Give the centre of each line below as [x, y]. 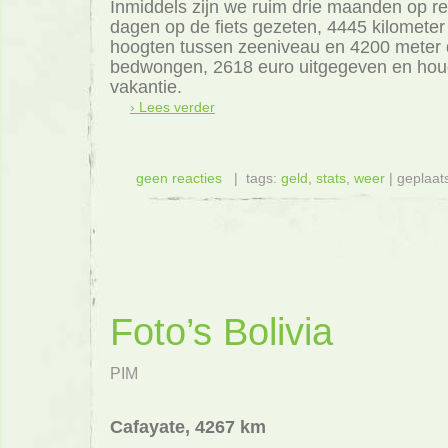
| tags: [251, 178]
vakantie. [146, 86]
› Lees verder [172, 106]
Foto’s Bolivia [221, 332]
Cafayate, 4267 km [188, 427]
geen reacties [179, 178]
